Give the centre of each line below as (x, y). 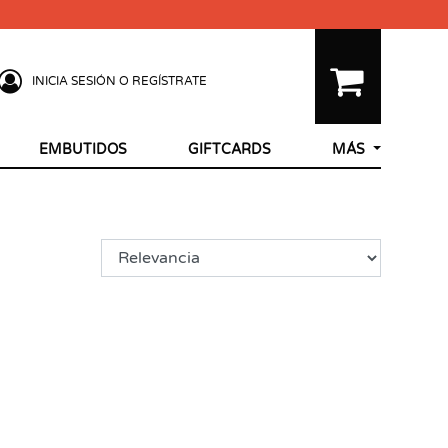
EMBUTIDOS (82, 149)
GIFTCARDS (229, 149)
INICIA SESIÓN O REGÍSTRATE (119, 80)
